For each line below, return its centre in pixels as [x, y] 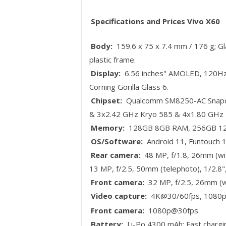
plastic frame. [112, 60]
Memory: [108, 128]
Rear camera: [116, 155]
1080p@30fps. [173, 211]
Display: [106, 73]
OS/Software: [117, 142]
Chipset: [107, 101]
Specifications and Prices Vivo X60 [156, 21]
